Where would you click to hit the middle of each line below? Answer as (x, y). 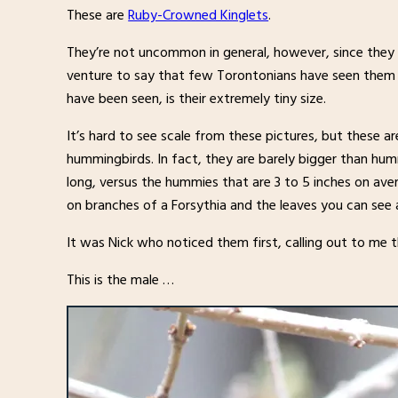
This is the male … (121, 279)
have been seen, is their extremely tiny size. (197, 98)
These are (98, 15)
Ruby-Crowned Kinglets (199, 15)
